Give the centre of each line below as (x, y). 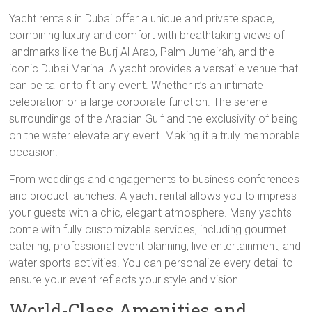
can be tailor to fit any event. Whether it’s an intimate (136, 85)
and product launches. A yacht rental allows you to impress (153, 196)
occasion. (34, 152)
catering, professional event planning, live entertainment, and (155, 246)
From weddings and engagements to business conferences (155, 179)
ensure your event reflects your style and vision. (125, 280)
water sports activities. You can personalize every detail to (151, 263)
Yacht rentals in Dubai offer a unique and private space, (142, 18)
